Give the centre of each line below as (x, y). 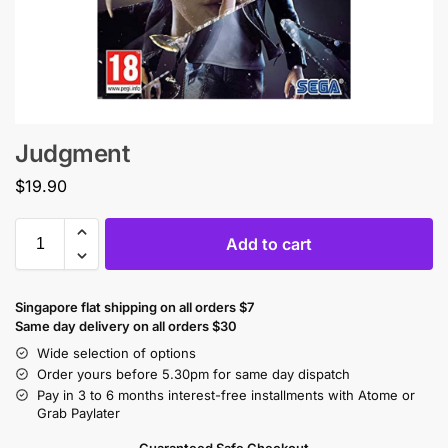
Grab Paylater (78, 412)
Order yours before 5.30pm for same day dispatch (193, 373)
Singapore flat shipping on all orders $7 (134, 306)
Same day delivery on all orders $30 (126, 325)
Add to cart (269, 243)
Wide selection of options (116, 352)
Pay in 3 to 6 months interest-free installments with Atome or (226, 394)
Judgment (72, 153)
